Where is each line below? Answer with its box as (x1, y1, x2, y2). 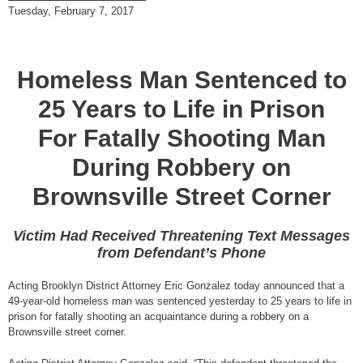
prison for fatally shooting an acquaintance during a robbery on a (8, 310, 309, 323)
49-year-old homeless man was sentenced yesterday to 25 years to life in (8, 295, 352, 308)
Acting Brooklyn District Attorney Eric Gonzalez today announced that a (8, 280, 344, 293)
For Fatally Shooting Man (37, 125, 326, 152)
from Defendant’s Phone (97, 245, 266, 262)
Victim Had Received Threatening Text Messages (13, 228, 350, 245)
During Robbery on (72, 154, 291, 181)
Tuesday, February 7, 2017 (8, 4, 134, 17)
